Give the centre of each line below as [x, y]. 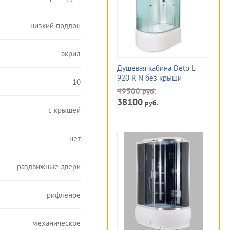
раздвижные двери [49, 166]
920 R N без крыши [149, 78]
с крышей [64, 110]
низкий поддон [55, 25]
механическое [56, 223]
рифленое [64, 195]
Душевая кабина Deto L [156, 68]
